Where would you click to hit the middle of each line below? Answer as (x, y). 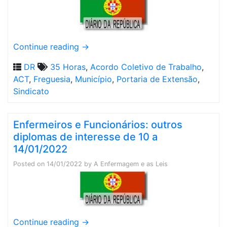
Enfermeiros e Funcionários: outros (98, 125)
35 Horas (68, 67)
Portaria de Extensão (157, 79)
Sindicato (31, 91)
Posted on (30, 164)
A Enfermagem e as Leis (131, 164)
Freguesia (52, 79)
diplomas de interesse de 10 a (85, 137)
